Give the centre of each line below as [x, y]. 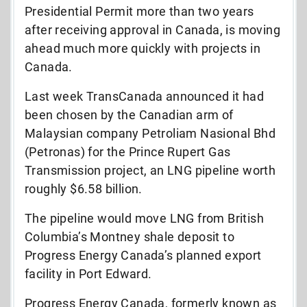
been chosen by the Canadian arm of [129, 114]
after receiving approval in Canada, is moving [152, 29]
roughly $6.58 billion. [84, 188]
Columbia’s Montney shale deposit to [130, 236]
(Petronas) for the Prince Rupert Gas [128, 151]
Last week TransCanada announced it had [145, 96]
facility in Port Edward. [88, 273]
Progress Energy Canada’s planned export [143, 255]
